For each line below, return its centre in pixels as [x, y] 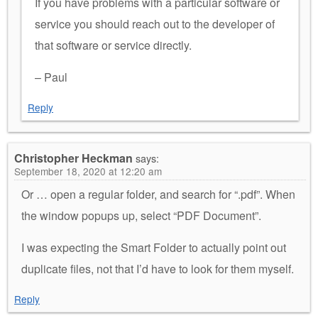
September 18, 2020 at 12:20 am [88, 171]
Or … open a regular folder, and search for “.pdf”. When [158, 194]
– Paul [51, 77]
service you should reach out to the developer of [155, 23]
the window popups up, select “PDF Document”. [141, 215]
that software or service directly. [113, 45]
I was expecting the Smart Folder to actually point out [154, 247]
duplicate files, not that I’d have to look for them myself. [158, 268]
